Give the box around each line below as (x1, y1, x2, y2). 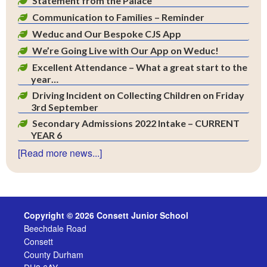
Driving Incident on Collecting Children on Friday (32, 89, 244, 101)
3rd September (31, 101, 99, 113)
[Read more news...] (18, 146, 102, 160)
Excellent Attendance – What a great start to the (32, 61, 247, 73)
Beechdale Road (24, 222, 86, 234)
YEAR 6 (31, 129, 63, 141)
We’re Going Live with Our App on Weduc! (32, 45, 219, 56)
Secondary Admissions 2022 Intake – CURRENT (32, 117, 240, 129)
